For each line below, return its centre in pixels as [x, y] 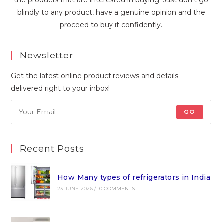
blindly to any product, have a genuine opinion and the [111, 12]
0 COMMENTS [117, 189]
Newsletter [47, 55]
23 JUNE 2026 [75, 189]
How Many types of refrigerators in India [134, 178]
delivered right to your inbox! [60, 88]
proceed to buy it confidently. [111, 25]
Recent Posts [52, 148]
